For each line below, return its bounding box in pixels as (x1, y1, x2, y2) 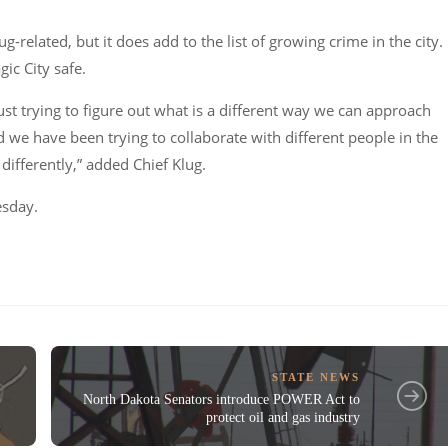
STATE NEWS (272, 371, 361, 384)
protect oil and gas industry (206, 410, 361, 426)
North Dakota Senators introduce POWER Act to (83, 392, 361, 408)
